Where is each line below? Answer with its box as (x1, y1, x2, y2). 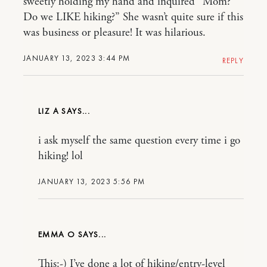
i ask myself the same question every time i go (38, 133, 240, 148)
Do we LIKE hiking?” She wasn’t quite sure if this (23, 10, 243, 24)
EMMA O (38, 229, 78, 240)
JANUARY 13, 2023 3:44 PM (23, 53, 131, 63)
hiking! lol (38, 149, 83, 163)
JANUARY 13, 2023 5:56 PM (38, 176, 145, 187)
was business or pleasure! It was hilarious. (23, 26, 206, 40)
